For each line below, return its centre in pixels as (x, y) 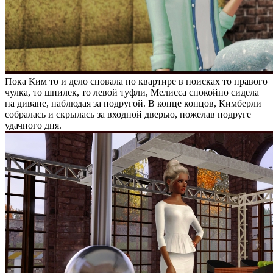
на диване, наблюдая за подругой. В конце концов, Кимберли (133, 103)
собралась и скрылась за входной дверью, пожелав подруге (128, 114)
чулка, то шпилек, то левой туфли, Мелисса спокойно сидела (132, 92)
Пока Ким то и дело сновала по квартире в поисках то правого (136, 81)
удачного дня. (33, 125)
